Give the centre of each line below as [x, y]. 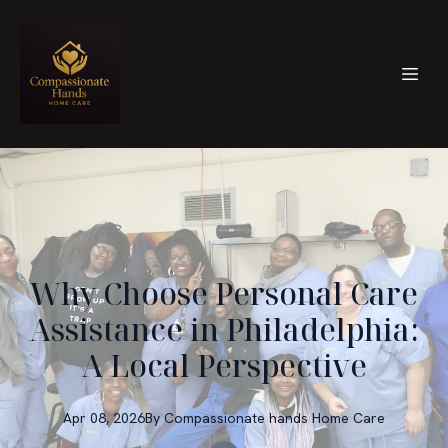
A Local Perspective [224, 365]
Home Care [348, 418]
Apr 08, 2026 [104, 418]
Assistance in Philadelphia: [224, 329]
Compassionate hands [236, 418]
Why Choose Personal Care [224, 293]
